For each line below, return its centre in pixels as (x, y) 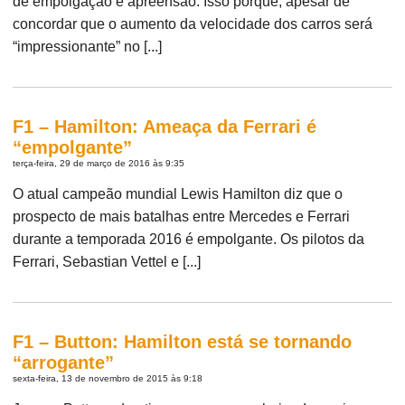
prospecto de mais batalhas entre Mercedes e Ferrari (182, 216)
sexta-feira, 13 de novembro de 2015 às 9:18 (108, 378)
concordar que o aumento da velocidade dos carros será (193, 24)
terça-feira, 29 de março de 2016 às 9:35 (99, 163)
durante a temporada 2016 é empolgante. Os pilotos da (189, 239)
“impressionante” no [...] (88, 46)
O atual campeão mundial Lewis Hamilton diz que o (178, 193)
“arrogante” (64, 362)
